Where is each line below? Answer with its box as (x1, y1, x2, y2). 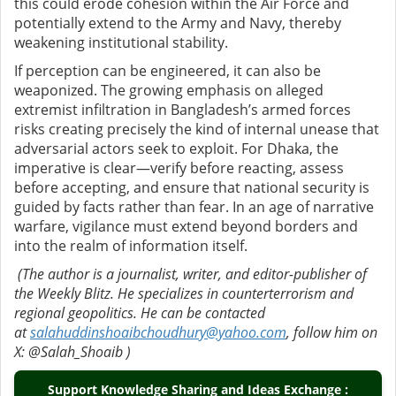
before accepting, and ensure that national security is (14, 178, 369, 198)
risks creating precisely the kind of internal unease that (14, 119, 379, 140)
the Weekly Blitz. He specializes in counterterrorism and (14, 284, 354, 304)
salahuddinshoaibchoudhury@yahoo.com (30, 323, 286, 343)
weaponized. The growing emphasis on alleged (14, 80, 324, 101)
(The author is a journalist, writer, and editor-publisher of (18, 264, 367, 285)
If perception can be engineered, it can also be (14, 61, 321, 81)
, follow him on (286, 323, 377, 343)
